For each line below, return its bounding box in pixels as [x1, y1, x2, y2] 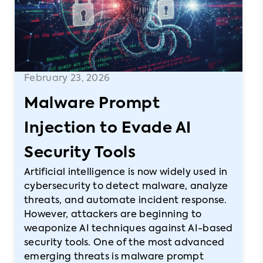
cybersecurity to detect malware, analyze [24, 182, 228, 191]
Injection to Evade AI [24, 121, 191, 136]
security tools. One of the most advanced [24, 238, 225, 248]
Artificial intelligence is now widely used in [24, 168, 228, 177]
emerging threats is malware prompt [24, 252, 204, 262]
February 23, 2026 [24, 74, 110, 83]
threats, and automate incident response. [24, 196, 227, 205]
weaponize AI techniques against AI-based [24, 224, 233, 234]
